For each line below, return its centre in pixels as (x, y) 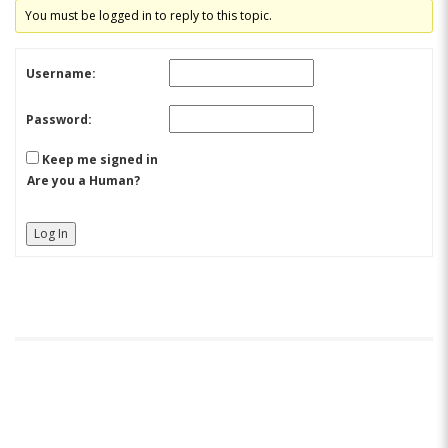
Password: (59, 119)
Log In (51, 233)
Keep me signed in (100, 159)
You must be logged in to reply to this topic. (149, 15)
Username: (61, 73)
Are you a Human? (83, 180)
